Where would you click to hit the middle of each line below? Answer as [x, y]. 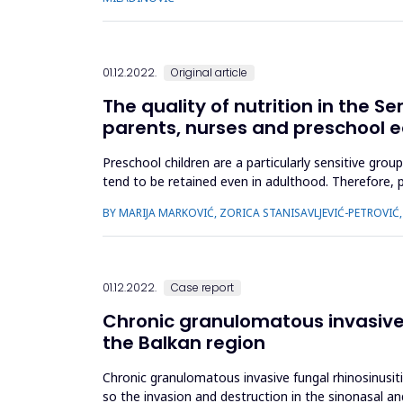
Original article [209, 72]
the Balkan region [184, 343]
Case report [202, 287]
